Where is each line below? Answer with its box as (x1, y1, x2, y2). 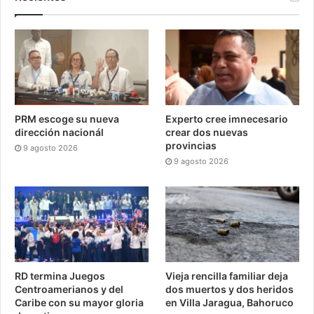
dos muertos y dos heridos (165, 282, 294, 295)
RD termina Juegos (15, 269, 105, 282)
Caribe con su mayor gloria (15, 296, 144, 308)
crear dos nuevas (165, 126, 249, 139)
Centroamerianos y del (15, 282, 123, 295)
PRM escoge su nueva (15, 113, 119, 125)
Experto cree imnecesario (165, 113, 289, 125)
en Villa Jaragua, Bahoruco (165, 296, 294, 308)
